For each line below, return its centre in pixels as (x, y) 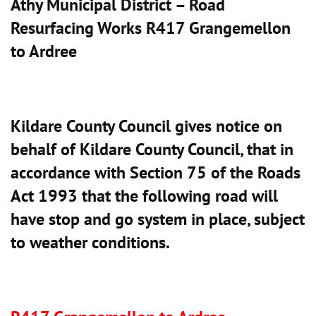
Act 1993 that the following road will (144, 195)
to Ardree (44, 51)
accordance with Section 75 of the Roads (156, 172)
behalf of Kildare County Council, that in (152, 149)
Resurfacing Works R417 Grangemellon (151, 28)
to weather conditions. (90, 242)
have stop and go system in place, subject (158, 219)
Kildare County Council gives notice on (146, 126)
